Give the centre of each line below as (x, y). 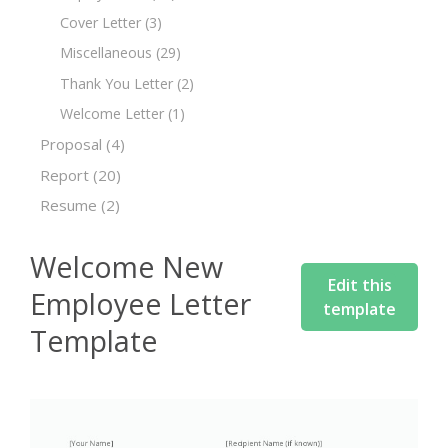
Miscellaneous (106, 53)
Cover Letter (100, 23)
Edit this (359, 284)
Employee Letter (140, 303)
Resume (68, 205)
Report (64, 174)
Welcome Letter (112, 113)
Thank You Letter (116, 83)
